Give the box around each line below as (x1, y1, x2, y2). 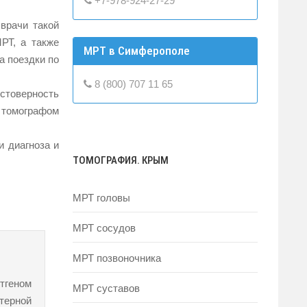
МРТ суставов (73, 282, 140, 294)
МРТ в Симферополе (84, 43, 190, 58)
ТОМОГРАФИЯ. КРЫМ (73, 153, 169, 167)
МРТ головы (73, 191, 130, 204)
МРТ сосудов (73, 221, 136, 234)
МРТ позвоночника (73, 251, 161, 264)
